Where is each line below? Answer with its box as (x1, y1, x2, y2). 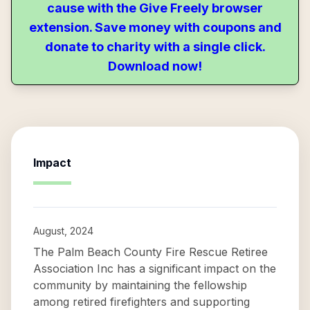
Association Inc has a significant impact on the (33, 262, 276, 275)
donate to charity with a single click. (44, 39, 266, 54)
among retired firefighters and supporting (33, 295, 250, 309)
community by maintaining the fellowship (33, 278, 247, 292)
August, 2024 (33, 225, 93, 237)
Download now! (108, 59, 202, 73)
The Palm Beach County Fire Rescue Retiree (33, 245, 268, 259)
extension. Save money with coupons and (28, 20, 282, 35)
